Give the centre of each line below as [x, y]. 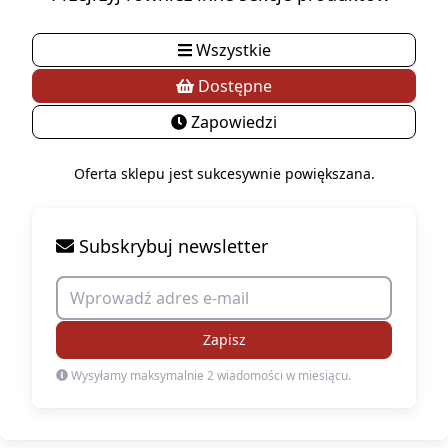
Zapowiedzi [232, 121]
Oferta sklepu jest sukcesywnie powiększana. [224, 173]
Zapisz [224, 339]
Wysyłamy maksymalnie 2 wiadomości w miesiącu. [209, 375]
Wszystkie [231, 49]
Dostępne [233, 85]
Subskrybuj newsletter [171, 245]
